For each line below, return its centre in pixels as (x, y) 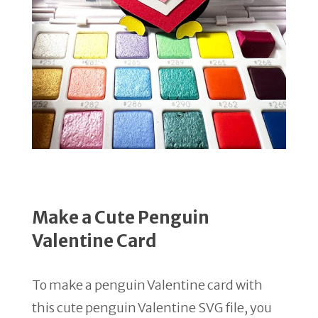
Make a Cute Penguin (121, 218)
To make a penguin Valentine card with (147, 285)
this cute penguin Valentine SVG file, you (152, 308)
